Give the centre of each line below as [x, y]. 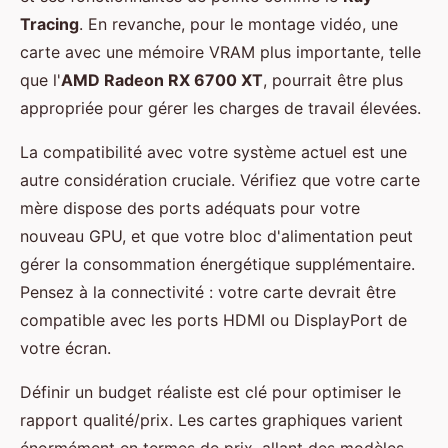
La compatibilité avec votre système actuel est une [213, 152]
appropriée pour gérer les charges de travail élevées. [220, 108]
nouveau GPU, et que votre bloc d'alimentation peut [216, 236]
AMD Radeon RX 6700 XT [162, 80]
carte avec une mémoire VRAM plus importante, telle [220, 52]
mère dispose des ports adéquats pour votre [190, 208]
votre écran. [65, 348]
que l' [40, 80]
